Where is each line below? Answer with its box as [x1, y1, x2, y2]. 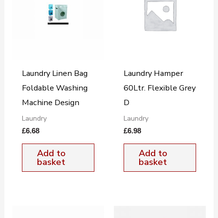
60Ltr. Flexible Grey [123, 82, 196, 94]
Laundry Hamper [123, 68, 183, 79]
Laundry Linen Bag [21, 68, 88, 79]
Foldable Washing [21, 82, 88, 94]
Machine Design [21, 97, 79, 109]
